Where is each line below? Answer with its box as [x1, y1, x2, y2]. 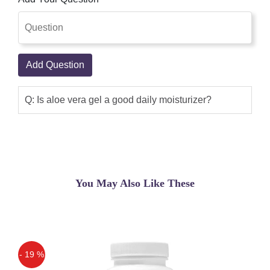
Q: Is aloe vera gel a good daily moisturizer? [25, 94, 212, 105]
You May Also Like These [75, 177, 195, 189]
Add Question [26, 59, 84, 70]
